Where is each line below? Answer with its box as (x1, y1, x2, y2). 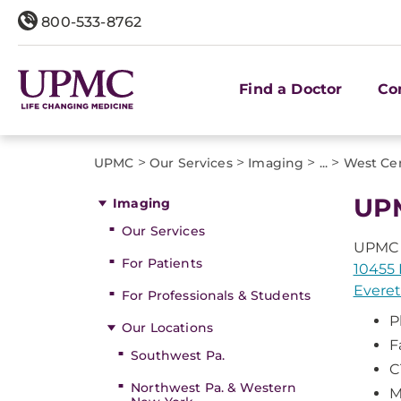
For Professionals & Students (122, 287, 311, 303)
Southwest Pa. (131, 347, 225, 363)
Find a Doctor (239, 80, 343, 98)
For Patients (122, 255, 202, 271)
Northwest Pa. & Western (131, 380, 297, 396)
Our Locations (122, 320, 213, 336)
